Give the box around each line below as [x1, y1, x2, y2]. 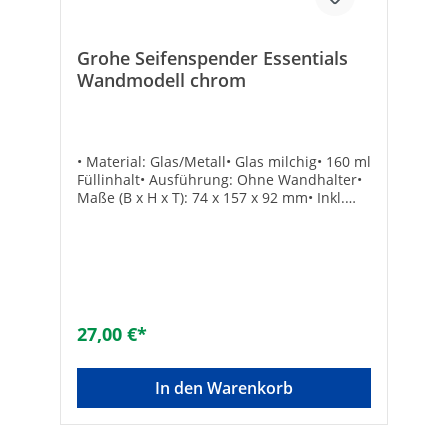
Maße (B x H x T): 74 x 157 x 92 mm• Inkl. [77, 187, 345, 207]
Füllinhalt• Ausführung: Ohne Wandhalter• [77, 169, 362, 189]
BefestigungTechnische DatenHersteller [77, 205, 343, 225]
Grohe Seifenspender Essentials [77, 45, 348, 70]
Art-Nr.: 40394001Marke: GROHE [77, 223, 293, 243]
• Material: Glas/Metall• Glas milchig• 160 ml [77, 151, 371, 171]
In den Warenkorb [155, 376, 293, 399]
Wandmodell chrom [77, 67, 246, 92]
